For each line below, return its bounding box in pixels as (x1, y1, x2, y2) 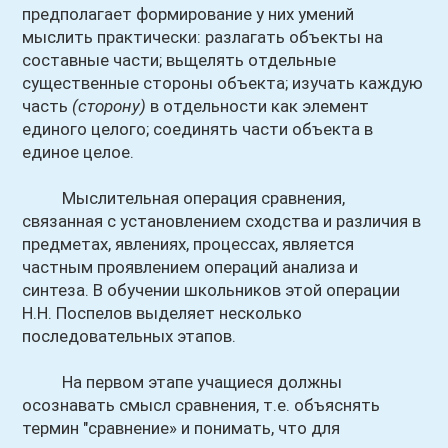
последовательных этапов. (22, 326, 237, 346)
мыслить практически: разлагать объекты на (22, 27, 384, 47)
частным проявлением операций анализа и (22, 257, 359, 277)
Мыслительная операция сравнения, (22, 188, 346, 208)
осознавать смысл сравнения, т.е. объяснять (22, 395, 381, 415)
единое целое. (22, 142, 135, 162)
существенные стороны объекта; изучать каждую (22, 73, 424, 93)
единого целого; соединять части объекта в (22, 119, 374, 139)
